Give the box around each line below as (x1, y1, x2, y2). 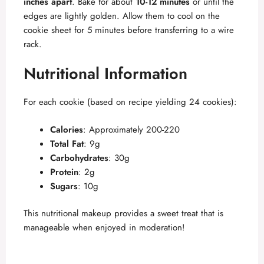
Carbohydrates (50, 151, 108, 164)
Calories (50, 123, 83, 136)
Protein (50, 165, 78, 179)
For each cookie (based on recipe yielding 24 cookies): (24, 95, 237, 109)
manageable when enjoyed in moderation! (24, 221, 185, 235)
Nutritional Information (24, 62, 187, 85)
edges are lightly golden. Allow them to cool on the (24, 9, 220, 22)
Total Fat (50, 137, 84, 150)
